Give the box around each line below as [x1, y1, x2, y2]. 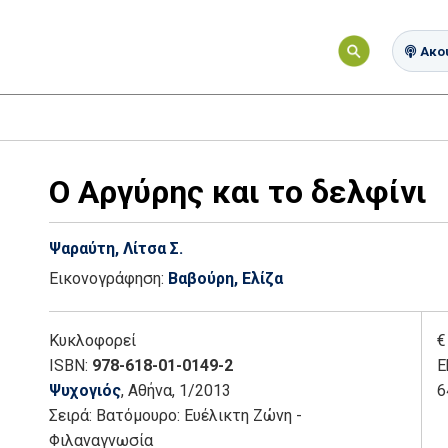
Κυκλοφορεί [49, 330, 136, 350]
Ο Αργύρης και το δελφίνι [49, 172, 427, 211]
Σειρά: [49, 405, 96, 425]
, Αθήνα [121, 380, 172, 400]
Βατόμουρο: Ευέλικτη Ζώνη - [96, 405, 302, 425]
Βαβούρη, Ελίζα [168, 268, 283, 288]
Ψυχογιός [49, 380, 121, 400]
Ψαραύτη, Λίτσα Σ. [49, 238, 183, 258]
